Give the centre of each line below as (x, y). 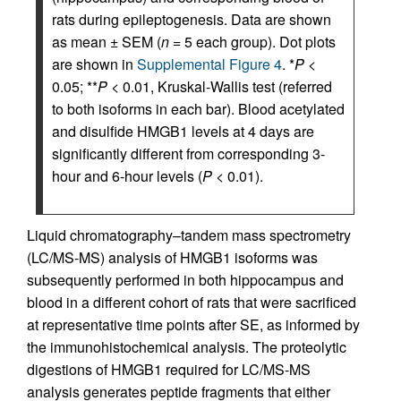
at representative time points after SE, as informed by (193, 325)
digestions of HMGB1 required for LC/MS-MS (169, 370)
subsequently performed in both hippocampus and (185, 280)
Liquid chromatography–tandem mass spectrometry (189, 235)
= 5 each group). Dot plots (252, 42)
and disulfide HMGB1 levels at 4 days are (183, 132)
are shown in (94, 64)
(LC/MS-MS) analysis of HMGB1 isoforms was (172, 258)
